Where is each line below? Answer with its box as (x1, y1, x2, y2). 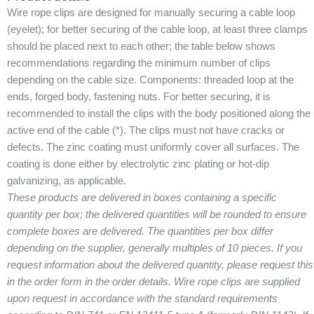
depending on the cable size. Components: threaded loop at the (7, 74, 294, 86)
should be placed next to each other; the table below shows (7, 41, 275, 52)
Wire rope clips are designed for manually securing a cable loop (7, 7, 295, 18)
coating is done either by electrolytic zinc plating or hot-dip (7, 158, 269, 170)
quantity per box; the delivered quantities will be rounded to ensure (7, 209, 306, 220)
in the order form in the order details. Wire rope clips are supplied (7, 276, 300, 287)
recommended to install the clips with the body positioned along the (7, 108, 310, 119)
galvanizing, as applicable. (7, 175, 126, 186)
